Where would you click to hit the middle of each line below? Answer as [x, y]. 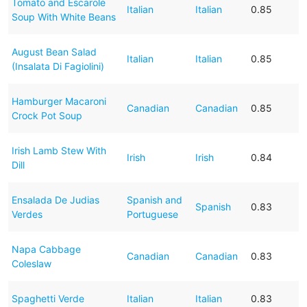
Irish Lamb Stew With [59, 150]
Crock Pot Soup [47, 115]
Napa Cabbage [46, 249]
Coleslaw [31, 263]
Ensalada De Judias [55, 199]
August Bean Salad [54, 51]
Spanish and [154, 199]
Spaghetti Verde [48, 298]
